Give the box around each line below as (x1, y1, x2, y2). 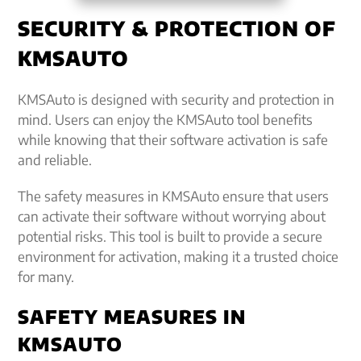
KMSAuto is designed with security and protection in (18, 90, 335, 108)
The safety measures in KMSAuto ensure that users (18, 187, 330, 205)
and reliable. (18, 151, 93, 168)
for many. (18, 268, 75, 285)
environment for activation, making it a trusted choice (18, 247, 339, 265)
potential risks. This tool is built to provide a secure (18, 227, 323, 245)
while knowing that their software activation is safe (18, 131, 329, 148)
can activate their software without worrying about (18, 207, 326, 225)
